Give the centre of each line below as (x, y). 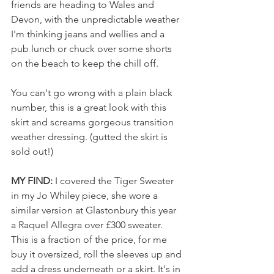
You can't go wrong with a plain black (93, 92)
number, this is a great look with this (90, 107)
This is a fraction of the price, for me (90, 239)
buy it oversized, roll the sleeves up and (98, 254)
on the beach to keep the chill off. (85, 63)
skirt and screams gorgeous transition (94, 122)
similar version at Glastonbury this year (95, 210)
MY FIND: (33, 180)
